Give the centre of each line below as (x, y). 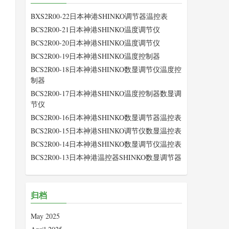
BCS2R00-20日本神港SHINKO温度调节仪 (95, 43)
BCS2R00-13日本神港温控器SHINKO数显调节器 (106, 157)
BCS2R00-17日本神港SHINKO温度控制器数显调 (106, 93)
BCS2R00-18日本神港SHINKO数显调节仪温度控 (106, 69)
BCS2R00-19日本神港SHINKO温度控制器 (95, 56)
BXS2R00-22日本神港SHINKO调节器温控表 (99, 16)
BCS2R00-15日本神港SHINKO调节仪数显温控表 (106, 131)
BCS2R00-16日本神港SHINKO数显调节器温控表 (106, 117)
